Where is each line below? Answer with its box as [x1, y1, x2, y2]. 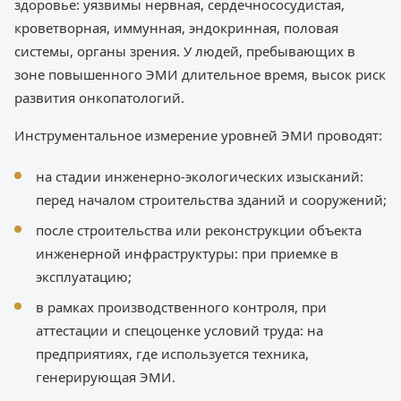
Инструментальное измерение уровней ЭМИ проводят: [14, 126, 382, 145]
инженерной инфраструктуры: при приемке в [36, 244, 338, 263]
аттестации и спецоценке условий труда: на [36, 321, 323, 340]
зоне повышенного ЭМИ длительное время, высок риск [14, 65, 386, 84]
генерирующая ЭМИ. [36, 368, 175, 387]
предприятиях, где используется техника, [36, 345, 309, 363]
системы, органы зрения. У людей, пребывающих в [14, 42, 355, 61]
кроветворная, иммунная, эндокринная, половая [14, 19, 338, 38]
